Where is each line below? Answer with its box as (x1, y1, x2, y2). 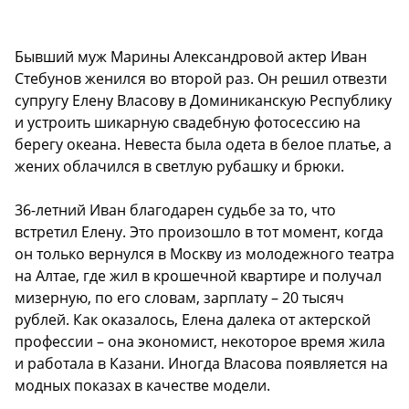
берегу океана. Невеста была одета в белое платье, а (15, 133, 392, 154)
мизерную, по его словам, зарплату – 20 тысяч (15, 287, 344, 308)
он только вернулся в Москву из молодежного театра (15, 243, 394, 264)
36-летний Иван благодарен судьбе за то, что (15, 199, 336, 220)
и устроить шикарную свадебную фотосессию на (15, 111, 361, 132)
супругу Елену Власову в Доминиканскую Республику (15, 89, 392, 110)
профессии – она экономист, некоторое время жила (15, 330, 385, 351)
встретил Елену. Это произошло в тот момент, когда (15, 221, 383, 242)
